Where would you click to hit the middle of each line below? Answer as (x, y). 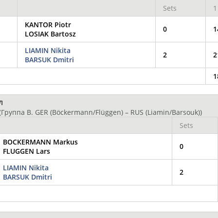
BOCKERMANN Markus (40, 142)
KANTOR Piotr (48, 24)
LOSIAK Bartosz (50, 34)
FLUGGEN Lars (27, 151)
